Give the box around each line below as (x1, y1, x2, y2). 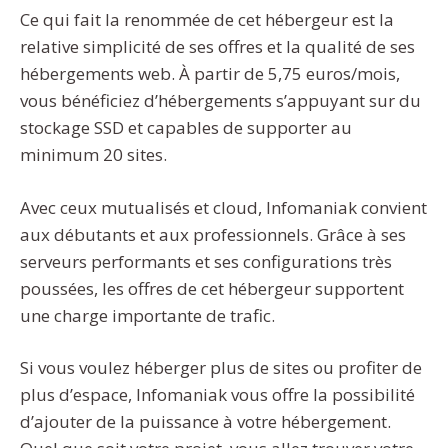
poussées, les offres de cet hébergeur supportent (20, 276, 404, 300)
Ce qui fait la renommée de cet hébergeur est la (20, 8, 394, 32)
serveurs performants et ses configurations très (20, 249, 392, 273)
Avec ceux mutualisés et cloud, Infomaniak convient (20, 195, 427, 219)
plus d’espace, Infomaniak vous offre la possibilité (20, 383, 415, 407)
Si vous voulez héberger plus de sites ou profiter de (20, 356, 422, 380)
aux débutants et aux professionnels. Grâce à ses (20, 222, 406, 246)
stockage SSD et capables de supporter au (20, 116, 352, 140)
